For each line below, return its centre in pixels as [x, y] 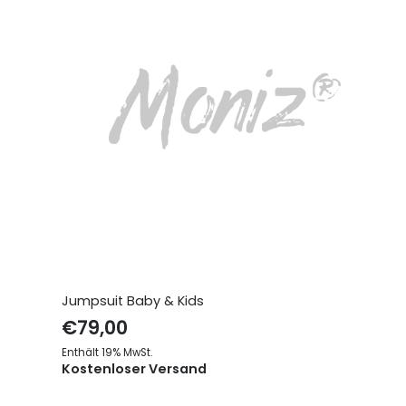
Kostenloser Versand [134, 368]
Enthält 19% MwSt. [107, 352]
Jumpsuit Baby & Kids [133, 300]
